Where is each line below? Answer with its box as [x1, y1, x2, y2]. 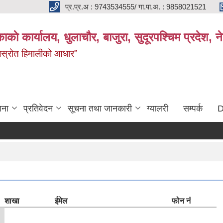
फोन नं [172, 197, 191, 205]
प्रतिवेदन [23, 104, 53, 113]
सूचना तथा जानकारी [68, 104, 132, 113]
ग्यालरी [147, 104, 168, 113]
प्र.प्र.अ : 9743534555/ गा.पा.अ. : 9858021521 [65, 2, 206, 11]
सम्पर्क [183, 104, 203, 113]
